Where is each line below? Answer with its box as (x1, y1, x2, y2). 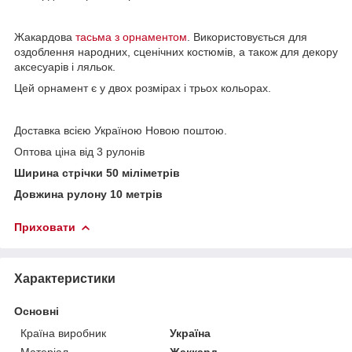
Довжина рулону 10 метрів (14, 187, 163, 200)
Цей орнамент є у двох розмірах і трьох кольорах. (14, 81, 271, 94)
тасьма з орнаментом (75, 30, 187, 43)
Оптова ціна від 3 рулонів (14, 145, 145, 158)
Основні (14, 304, 59, 317)
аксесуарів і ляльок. (14, 60, 115, 73)
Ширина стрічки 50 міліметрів (14, 166, 180, 179)
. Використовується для (187, 30, 307, 43)
